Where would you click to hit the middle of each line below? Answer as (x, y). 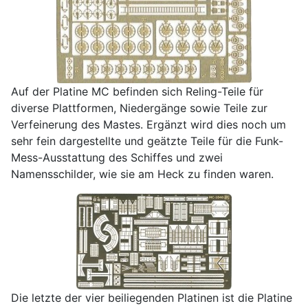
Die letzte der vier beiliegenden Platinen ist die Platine (152, 298)
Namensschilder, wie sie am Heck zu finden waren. (142, 174)
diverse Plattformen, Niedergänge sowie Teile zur (139, 108)
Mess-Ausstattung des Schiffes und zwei (117, 158)
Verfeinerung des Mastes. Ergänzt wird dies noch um (148, 125)
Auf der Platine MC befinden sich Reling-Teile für (137, 92)
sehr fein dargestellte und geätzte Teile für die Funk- (147, 141)
